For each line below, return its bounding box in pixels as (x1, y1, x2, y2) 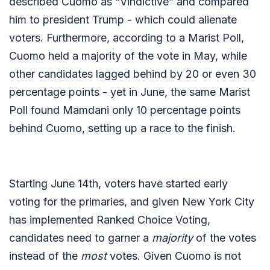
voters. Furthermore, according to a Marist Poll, (9, 31, 244, 44)
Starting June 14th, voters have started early (9, 177, 228, 190)
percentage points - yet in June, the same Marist (9, 86, 250, 98)
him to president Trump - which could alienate (9, 13, 237, 26)
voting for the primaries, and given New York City (9, 195, 254, 208)
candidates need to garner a (9, 231, 152, 244)
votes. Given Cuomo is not (107, 250, 241, 262)
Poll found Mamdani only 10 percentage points (9, 104, 240, 116)
